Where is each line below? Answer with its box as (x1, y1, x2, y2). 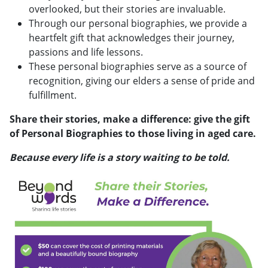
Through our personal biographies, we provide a (29, 16, 247, 30)
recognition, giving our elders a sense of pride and (29, 74, 255, 87)
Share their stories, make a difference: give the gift (10, 112, 250, 126)
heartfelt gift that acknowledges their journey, (29, 31, 234, 44)
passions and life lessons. (29, 45, 143, 59)
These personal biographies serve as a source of (29, 59, 246, 73)
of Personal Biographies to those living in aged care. (10, 126, 256, 140)
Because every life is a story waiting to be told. (10, 150, 230, 164)
